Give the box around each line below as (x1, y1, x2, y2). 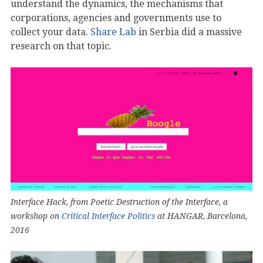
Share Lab (90, 26, 136, 38)
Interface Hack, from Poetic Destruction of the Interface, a (11, 197, 228, 207)
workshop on (11, 211, 62, 221)
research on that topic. (11, 40, 112, 52)
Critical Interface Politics (62, 211, 155, 221)
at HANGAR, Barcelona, (155, 211, 247, 221)
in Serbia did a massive (136, 26, 242, 38)
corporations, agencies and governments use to (11, 12, 221, 23)
